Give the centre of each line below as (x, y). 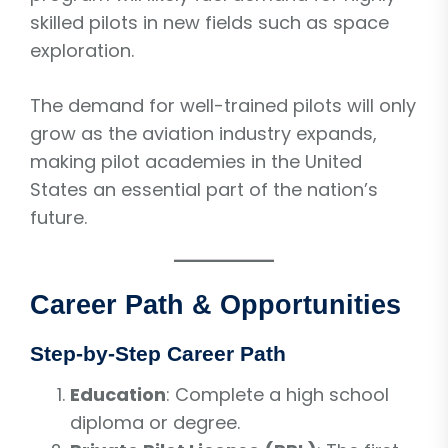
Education (118, 394)
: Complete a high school (277, 394)
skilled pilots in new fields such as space (209, 22)
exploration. (82, 50)
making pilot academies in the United (196, 161)
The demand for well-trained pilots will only (223, 105)
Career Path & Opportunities (215, 304)
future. (58, 217)
